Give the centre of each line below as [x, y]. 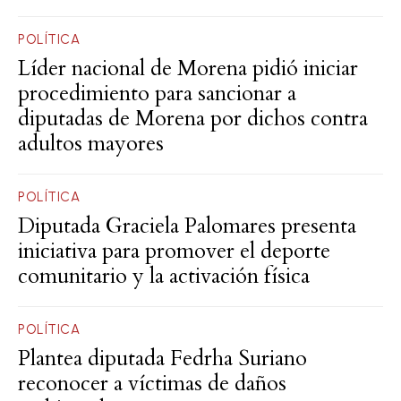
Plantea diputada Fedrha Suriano [162, 359]
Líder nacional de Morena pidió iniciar [188, 69]
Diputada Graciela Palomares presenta [187, 226]
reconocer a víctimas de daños [152, 384]
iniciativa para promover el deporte [174, 252]
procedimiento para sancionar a [157, 94]
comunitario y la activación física [164, 277]
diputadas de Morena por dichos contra [193, 119]
